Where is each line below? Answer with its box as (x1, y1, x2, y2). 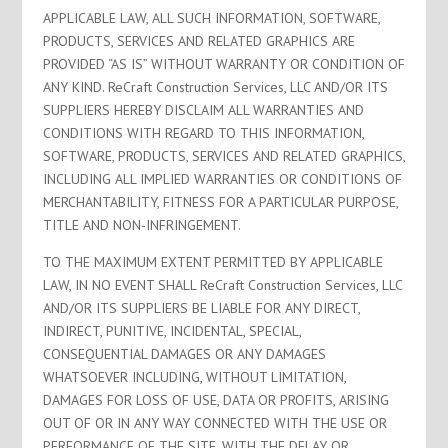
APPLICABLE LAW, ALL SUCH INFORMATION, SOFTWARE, (42, 9, 380, 27)
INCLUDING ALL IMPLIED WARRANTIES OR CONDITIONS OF (42, 170, 402, 188)
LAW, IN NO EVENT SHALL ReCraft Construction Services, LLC (42, 276, 402, 294)
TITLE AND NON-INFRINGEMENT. (42, 216, 241, 234)
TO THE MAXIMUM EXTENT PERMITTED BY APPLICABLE (42, 253, 383, 271)
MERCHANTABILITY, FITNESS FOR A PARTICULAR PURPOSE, (42, 193, 398, 211)
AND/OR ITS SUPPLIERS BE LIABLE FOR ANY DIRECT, (42, 299, 360, 317)
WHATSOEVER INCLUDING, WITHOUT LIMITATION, (42, 368, 346, 386)
